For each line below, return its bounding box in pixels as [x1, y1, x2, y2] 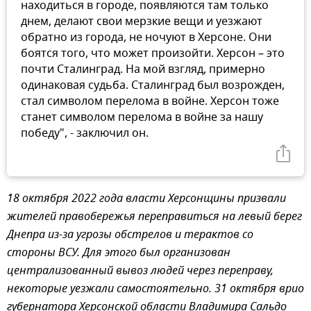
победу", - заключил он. [21, 124, 149, 142]
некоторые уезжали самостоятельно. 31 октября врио [7, 280, 304, 299]
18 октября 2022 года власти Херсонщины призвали [7, 190, 286, 208]
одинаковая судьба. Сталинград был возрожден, [21, 76, 285, 94]
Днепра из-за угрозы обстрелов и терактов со [7, 226, 253, 244]
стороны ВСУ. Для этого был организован [7, 244, 230, 262]
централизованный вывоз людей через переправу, [7, 262, 274, 280]
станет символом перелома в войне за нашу [21, 108, 263, 126]
